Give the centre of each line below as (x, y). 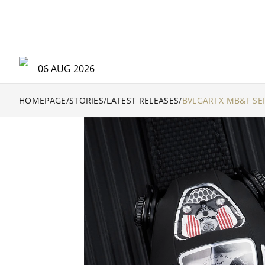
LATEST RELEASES (143, 100)
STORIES (86, 100)
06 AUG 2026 (66, 69)
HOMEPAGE (43, 100)
